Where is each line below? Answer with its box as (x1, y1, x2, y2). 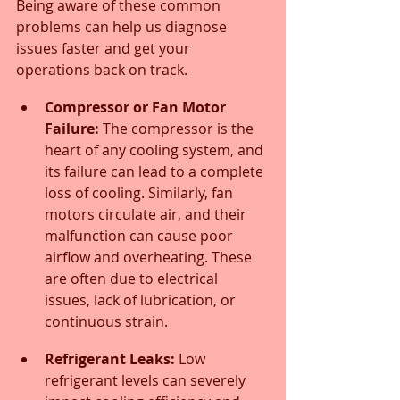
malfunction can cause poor (45, 225, 237, 246)
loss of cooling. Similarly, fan (45, 182, 237, 203)
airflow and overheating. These (45, 246, 255, 267)
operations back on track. (16, 59, 187, 79)
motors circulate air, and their (45, 204, 250, 224)
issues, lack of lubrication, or (45, 289, 239, 310)
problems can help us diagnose (16, 16, 230, 37)
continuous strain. (45, 311, 168, 331)
